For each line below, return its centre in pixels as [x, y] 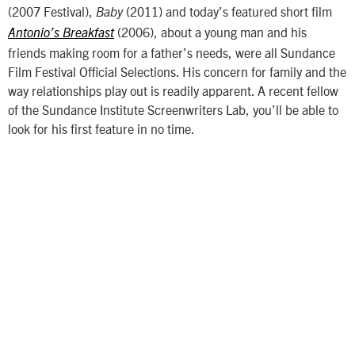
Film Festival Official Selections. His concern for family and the [177, 71]
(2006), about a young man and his [210, 31]
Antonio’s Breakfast [61, 33]
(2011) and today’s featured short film [227, 11]
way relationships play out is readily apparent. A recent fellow [173, 90]
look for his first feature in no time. [101, 128]
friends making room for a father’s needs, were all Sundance [172, 52]
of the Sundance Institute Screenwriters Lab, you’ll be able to [173, 109]
